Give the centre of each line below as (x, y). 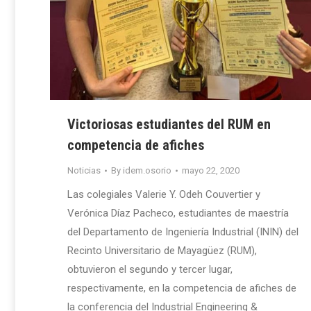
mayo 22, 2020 (211, 171)
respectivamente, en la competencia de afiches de (182, 288)
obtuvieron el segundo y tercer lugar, (150, 270)
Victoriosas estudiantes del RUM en (169, 125)
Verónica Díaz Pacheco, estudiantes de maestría (178, 213)
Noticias (84, 171)
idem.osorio (147, 171)
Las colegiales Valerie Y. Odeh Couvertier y (164, 195)
